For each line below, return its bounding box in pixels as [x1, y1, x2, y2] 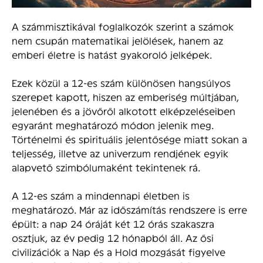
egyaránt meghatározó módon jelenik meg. [12, 119, 214, 130]
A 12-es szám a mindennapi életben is [12, 189, 190, 201]
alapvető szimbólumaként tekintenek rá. [12, 161, 200, 173]
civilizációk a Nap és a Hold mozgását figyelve [12, 245, 225, 257]
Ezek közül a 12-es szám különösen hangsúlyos [12, 76, 231, 88]
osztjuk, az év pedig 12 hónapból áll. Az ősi [12, 231, 214, 243]
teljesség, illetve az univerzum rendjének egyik [12, 147, 228, 159]
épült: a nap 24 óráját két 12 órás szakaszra [12, 217, 214, 229]
